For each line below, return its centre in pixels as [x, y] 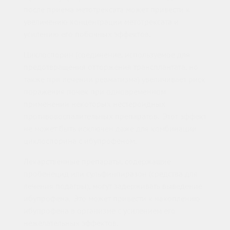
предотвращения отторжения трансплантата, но [111, 67]
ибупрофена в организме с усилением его [100, 211]
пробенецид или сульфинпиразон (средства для [111, 174]
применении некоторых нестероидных [94, 104]
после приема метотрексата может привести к [107, 9]
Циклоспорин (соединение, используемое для [107, 55]
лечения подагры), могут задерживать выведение [113, 186]
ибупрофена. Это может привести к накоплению [112, 198]
